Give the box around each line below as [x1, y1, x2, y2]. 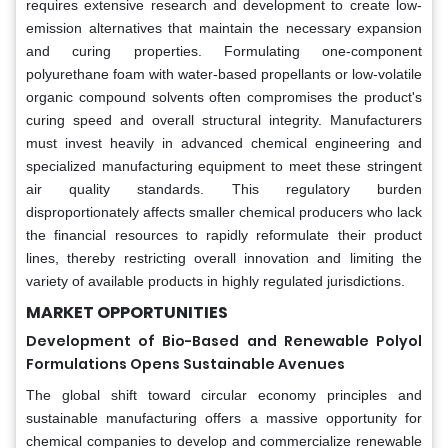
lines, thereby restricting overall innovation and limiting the [26, 249, 422, 266]
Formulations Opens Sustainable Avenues [26, 353, 345, 374]
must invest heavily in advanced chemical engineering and [26, 134, 422, 151]
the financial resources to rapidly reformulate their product [26, 226, 422, 243]
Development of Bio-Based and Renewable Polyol [26, 330, 422, 351]
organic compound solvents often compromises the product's [26, 88, 422, 105]
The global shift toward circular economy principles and [26, 386, 422, 403]
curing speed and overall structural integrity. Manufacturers [26, 111, 422, 128]
